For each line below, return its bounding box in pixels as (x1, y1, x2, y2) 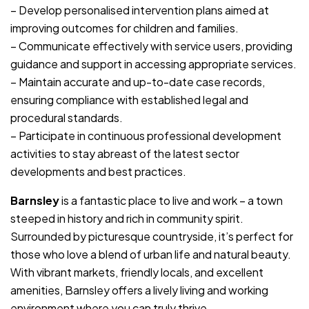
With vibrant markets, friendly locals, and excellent (10, 264, 263, 279)
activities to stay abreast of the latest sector (10, 146, 239, 161)
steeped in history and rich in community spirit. (10, 210, 243, 226)
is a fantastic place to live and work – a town (59, 192, 283, 208)
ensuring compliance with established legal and (10, 92, 248, 107)
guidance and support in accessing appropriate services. (10, 56, 297, 71)
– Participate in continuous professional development (10, 128, 281, 143)
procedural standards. (10, 110, 123, 125)
